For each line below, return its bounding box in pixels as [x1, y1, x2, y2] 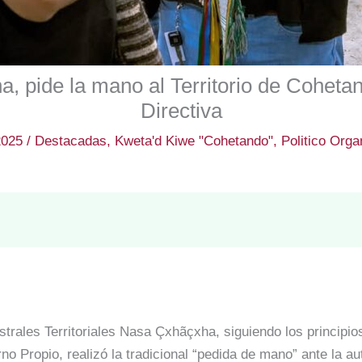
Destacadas [34, 133, 107, 149]
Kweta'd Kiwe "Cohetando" [114, 133, 273, 149]
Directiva [140, 98, 222, 123]
